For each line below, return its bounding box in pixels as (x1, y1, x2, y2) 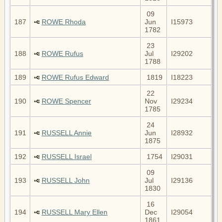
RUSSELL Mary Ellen (42, 208, 108, 216)
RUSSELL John (42, 176, 90, 184)
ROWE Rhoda (42, 17, 86, 26)
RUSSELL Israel (42, 152, 92, 161)
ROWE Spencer (42, 97, 91, 105)
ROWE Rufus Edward (42, 73, 109, 81)
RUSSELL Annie (42, 128, 92, 137)
